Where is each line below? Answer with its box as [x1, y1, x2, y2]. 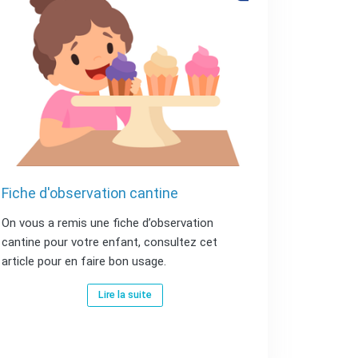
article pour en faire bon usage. [2, 254, 167, 268]
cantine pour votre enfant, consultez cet [2, 235, 218, 249]
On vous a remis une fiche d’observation [2, 216, 214, 230]
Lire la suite [98, 288, 153, 301]
